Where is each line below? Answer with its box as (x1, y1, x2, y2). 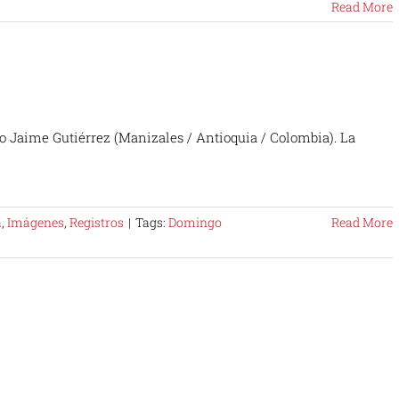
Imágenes (7, 214, 64, 231)
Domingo (168, 214, 222, 231)
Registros (69, 214, 124, 231)
